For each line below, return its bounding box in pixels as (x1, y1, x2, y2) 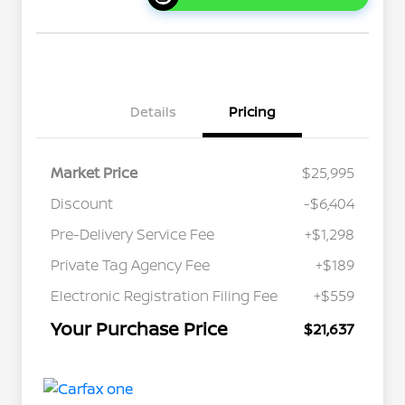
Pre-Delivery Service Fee (51, 224, 214, 245)
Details (129, 102, 176, 122)
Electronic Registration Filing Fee (51, 286, 278, 306)
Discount (51, 193, 113, 214)
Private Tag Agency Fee (51, 255, 210, 276)
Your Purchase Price (51, 316, 228, 342)
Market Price (51, 163, 137, 184)
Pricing (229, 102, 276, 122)
